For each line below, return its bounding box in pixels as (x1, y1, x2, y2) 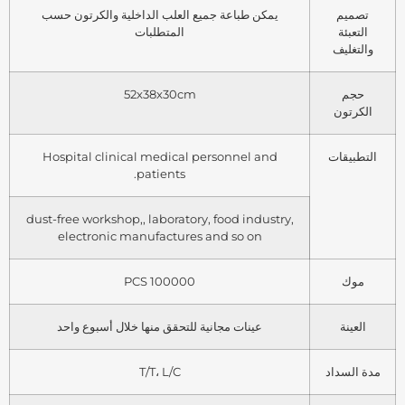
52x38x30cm (123, 86, 196, 101)
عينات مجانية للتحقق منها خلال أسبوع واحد (57, 318, 262, 334)
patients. (137, 165, 185, 181)
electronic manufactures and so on (57, 228, 262, 243)
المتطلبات (135, 24, 184, 39)
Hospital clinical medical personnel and (42, 148, 278, 164)
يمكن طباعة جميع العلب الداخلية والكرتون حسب (41, 6, 278, 22)
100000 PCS (150, 273, 195, 288)
